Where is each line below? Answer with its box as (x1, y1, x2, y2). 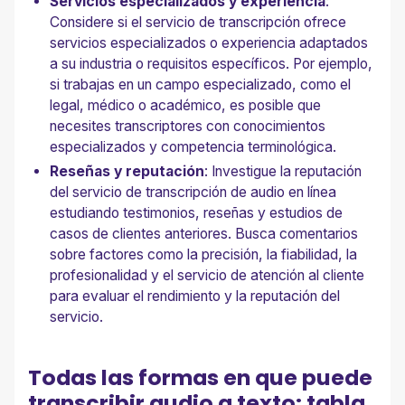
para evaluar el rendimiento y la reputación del (50, 287, 341, 305)
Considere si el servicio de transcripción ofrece (50, 13, 347, 31)
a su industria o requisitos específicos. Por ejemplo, (50, 54, 373, 72)
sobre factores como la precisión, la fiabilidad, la (50, 245, 358, 263)
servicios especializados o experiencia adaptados (50, 33, 369, 52)
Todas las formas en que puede (28, 363, 373, 393)
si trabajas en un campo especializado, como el (50, 75, 352, 93)
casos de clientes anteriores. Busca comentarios (50, 224, 359, 242)
